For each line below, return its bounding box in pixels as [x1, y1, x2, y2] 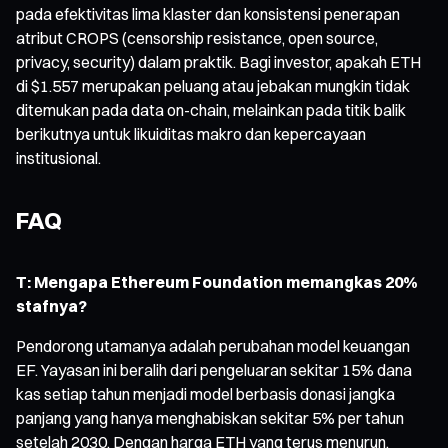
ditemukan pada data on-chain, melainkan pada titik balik [16, 99, 406, 120]
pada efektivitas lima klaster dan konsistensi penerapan [16, 3, 400, 24]
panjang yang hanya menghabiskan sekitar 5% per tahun [16, 407, 404, 428]
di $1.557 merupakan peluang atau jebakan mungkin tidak [16, 75, 410, 96]
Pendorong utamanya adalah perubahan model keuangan [16, 335, 410, 356]
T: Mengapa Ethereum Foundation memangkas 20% [16, 271, 418, 292]
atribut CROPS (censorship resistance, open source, [16, 27, 378, 48]
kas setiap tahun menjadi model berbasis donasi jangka [16, 383, 395, 404]
